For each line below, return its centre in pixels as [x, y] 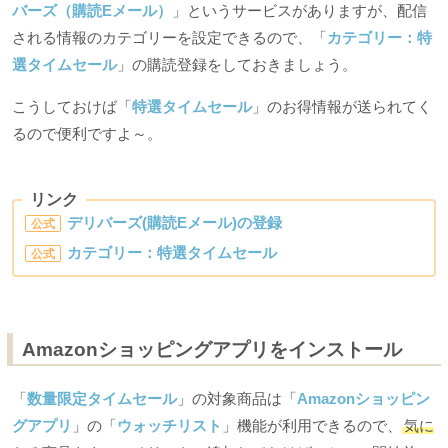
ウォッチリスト [169, 425]
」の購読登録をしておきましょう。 [237, 64]
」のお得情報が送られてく [342, 106]
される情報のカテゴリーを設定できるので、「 [169, 37]
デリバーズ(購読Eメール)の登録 [175, 223]
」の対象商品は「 [237, 398]
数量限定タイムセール [102, 398]
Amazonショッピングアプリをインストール [212, 350]
